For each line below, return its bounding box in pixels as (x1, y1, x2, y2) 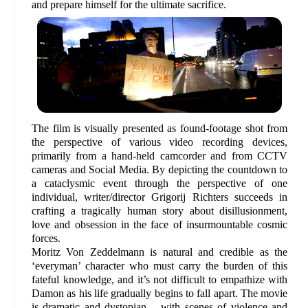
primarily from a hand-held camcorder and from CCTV (32, 150, 288, 162)
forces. (32, 232, 60, 245)
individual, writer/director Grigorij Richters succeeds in (32, 191, 288, 203)
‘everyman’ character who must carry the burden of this (32, 260, 288, 272)
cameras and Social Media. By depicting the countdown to (32, 164, 288, 176)
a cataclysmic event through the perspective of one (32, 177, 288, 190)
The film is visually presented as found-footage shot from (32, 122, 288, 135)
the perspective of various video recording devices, (32, 136, 288, 148)
